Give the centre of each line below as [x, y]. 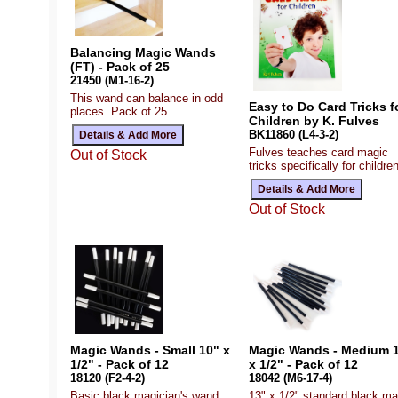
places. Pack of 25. [120, 111]
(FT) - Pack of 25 [120, 66]
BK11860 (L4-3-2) [293, 134]
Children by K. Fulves [314, 120]
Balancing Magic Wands [143, 52]
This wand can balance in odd [147, 98]
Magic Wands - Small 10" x [150, 350]
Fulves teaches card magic [318, 152]
